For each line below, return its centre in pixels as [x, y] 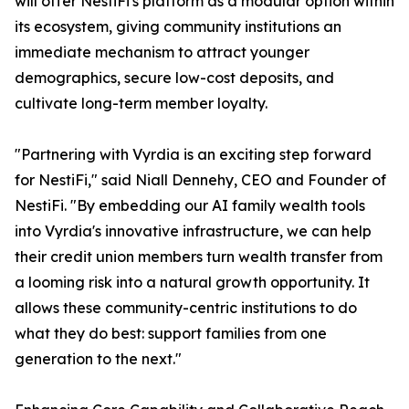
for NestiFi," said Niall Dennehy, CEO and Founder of [200, 180]
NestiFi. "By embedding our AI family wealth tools [190, 206]
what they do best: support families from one [171, 334]
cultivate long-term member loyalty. [141, 104]
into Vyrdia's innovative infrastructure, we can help [193, 231]
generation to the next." [98, 359]
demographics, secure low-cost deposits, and [174, 78]
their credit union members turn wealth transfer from [199, 257]
